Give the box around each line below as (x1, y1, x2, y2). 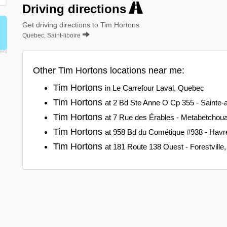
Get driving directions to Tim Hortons (22, 20, 139, 29)
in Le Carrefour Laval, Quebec (105, 83, 204, 92)
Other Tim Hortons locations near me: (33, 65, 184, 75)
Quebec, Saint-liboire (22, 31, 81, 39)
